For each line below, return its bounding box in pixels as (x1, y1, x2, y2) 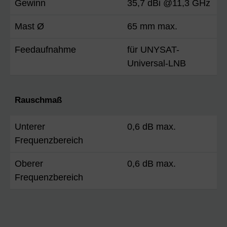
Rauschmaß (15, 95, 62, 105)
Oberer (15, 158, 43, 169)
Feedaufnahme (15, 44, 76, 55)
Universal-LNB (127, 58, 186, 68)
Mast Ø (15, 21, 44, 31)
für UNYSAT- (127, 44, 179, 55)
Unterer (15, 121, 45, 132)
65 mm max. (127, 21, 177, 31)
